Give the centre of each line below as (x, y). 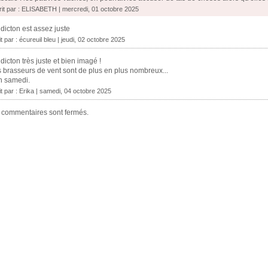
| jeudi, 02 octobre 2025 (90, 40)
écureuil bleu (37, 40)
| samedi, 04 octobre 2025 (73, 91)
